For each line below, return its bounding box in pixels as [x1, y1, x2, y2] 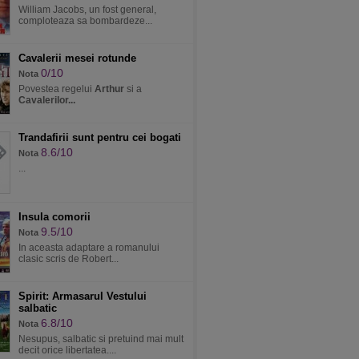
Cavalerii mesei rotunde [18, 52, 136, 64]
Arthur [95, 83, 124, 95]
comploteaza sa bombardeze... [18, 15, 152, 26]
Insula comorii [18, 211, 91, 223]
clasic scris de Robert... [18, 253, 119, 264]
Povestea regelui [18, 83, 95, 95]
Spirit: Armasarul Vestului [18, 290, 147, 302]
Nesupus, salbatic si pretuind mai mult [18, 333, 184, 345]
